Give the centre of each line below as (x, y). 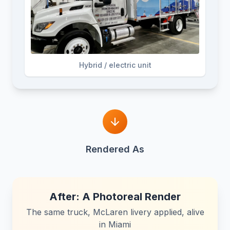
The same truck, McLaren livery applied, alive (115, 212)
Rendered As (115, 149)
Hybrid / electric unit (115, 65)
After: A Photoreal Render (115, 197)
